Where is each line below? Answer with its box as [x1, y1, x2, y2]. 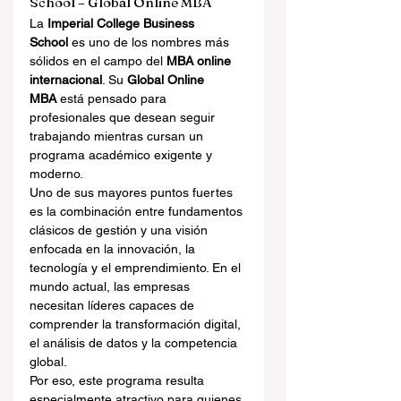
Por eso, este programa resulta [30, 373, 208, 388]
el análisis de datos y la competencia [30, 336, 241, 350]
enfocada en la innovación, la [30, 242, 199, 256]
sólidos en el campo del [30, 54, 166, 68]
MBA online [166, 54, 235, 68]
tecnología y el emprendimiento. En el [30, 260, 244, 275]
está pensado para [56, 91, 170, 106]
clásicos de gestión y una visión [30, 223, 211, 237]
